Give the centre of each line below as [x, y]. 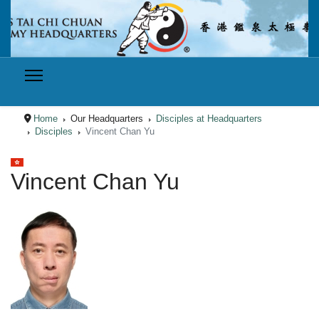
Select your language [53, 161]
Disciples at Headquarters [209, 119]
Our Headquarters [107, 119]
